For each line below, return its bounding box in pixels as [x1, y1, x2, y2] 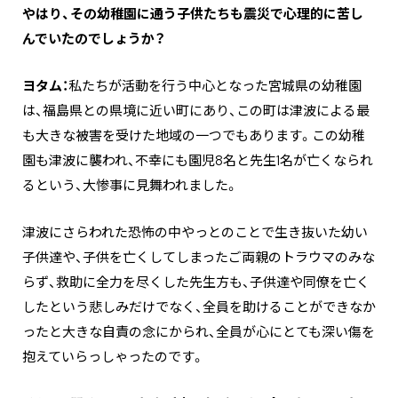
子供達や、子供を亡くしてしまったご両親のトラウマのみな [22, 249, 375, 267]
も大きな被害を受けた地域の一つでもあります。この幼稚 [22, 127, 365, 146]
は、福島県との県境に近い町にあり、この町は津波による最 [22, 102, 370, 121]
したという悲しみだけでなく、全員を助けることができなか [22, 298, 376, 317]
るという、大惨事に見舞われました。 [22, 177, 238, 195]
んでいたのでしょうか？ [22, 30, 165, 49]
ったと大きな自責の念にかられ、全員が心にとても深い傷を [22, 323, 375, 342]
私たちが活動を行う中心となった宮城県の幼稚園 [68, 77, 362, 96]
